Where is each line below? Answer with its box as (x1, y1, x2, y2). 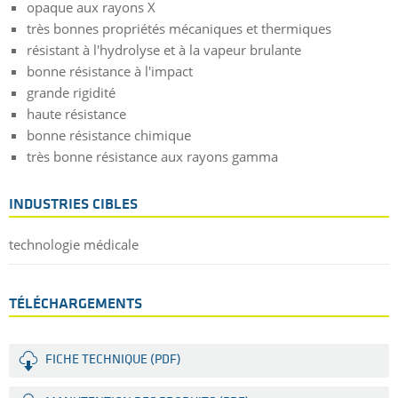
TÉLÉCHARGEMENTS (9, 297, 142, 313)
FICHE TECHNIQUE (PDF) (45, 354, 181, 368)
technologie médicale (9, 235, 139, 254)
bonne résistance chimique (27, 125, 191, 144)
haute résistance (27, 104, 126, 123)
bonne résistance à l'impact (27, 61, 193, 80)
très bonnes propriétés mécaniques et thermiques (27, 19, 331, 37)
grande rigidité (27, 83, 115, 101)
